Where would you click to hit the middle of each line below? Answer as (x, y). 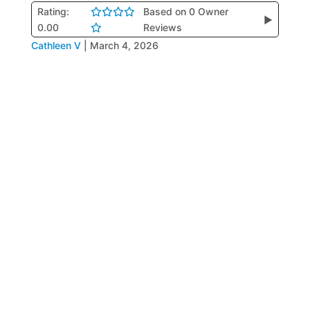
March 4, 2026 (124, 45)
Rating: (53, 11)
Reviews (163, 27)
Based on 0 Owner (186, 11)
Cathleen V (56, 45)
